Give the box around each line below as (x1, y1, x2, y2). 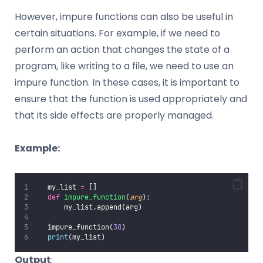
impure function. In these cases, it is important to (15, 76, 240, 90)
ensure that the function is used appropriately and (15, 92, 247, 106)
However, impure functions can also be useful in (15, 10, 233, 24)
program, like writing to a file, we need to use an (15, 59, 234, 73)
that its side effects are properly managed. (15, 109, 214, 123)
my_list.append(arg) (35, 203, 143, 213)
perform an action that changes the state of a (15, 43, 230, 57)
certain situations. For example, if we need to (15, 26, 220, 41)
